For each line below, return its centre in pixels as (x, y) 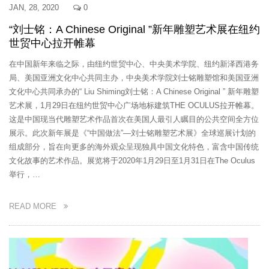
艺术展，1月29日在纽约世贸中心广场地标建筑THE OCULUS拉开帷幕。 (134, 105)
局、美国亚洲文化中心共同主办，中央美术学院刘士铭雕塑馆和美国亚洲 (134, 78)
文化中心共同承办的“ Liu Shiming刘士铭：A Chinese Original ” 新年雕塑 (134, 92)
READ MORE (36, 206)
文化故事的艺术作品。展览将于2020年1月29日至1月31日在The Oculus (132, 161)
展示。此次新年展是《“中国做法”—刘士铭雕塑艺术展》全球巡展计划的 (132, 133)
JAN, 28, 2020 (34, 8)
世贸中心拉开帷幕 (52, 43)
